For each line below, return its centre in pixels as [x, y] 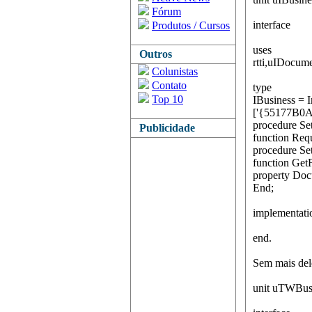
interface [272, 25]
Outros [153, 54]
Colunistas [175, 71]
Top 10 [167, 99]
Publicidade [164, 128]
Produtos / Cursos [191, 25]
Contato [169, 85]
